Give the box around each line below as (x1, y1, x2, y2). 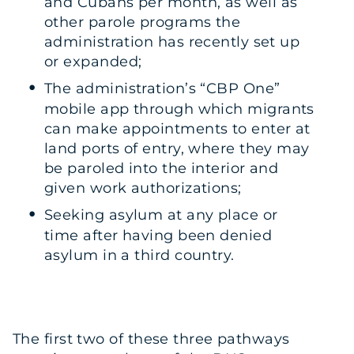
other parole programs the (44, 13, 241, 32)
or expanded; (44, 53, 142, 71)
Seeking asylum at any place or (44, 206, 278, 224)
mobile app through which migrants (44, 100, 314, 119)
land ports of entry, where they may (44, 140, 310, 158)
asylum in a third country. (44, 247, 235, 265)
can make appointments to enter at (44, 120, 311, 138)
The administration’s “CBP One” (44, 80, 281, 98)
